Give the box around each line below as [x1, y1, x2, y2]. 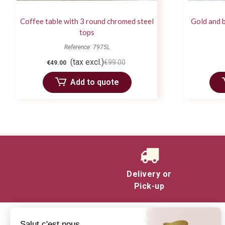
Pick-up [134, 181, 165, 191]
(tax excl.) [70, 57, 104, 67]
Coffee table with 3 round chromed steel [20, 16, 154, 26]
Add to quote [70, 77, 119, 87]
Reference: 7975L [64, 43, 110, 51]
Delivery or [127, 169, 172, 179]
